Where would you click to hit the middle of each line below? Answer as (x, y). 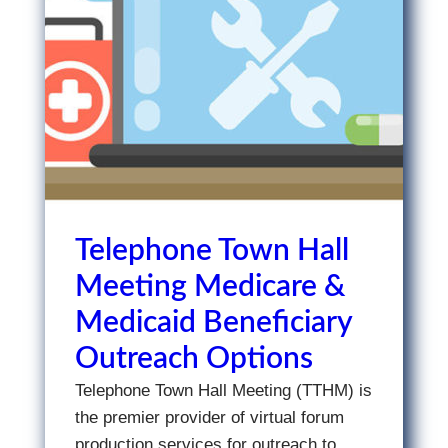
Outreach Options (193, 359)
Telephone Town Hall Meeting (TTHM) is (223, 390)
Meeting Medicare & (210, 287)
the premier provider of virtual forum (209, 417)
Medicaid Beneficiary (213, 323)
